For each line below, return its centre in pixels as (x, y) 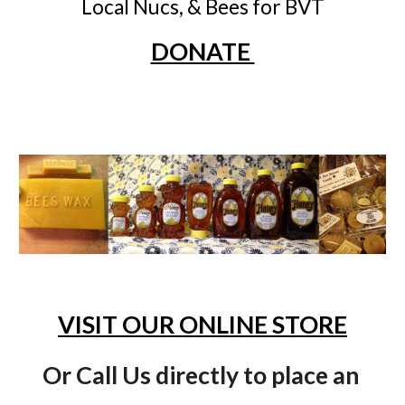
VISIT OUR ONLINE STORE (202, 325)
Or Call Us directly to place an (200, 375)
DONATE (202, 52)
